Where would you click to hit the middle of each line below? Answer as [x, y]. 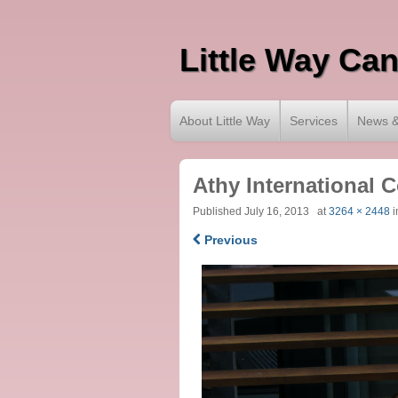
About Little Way [225, 121]
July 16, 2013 [276, 211]
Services [314, 121]
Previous [229, 240]
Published [218, 211]
